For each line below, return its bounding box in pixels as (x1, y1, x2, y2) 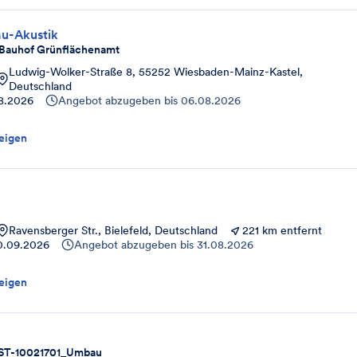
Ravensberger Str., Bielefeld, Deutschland (9, 223, 218, 237)
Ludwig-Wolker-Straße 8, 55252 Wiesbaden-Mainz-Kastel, (9, 65, 303, 79)
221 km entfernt (242, 223, 322, 237)
